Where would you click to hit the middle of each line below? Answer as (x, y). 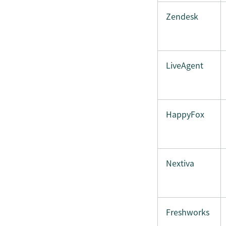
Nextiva (180, 163)
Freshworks (188, 212)
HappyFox (185, 114)
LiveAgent (185, 65)
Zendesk (182, 16)
